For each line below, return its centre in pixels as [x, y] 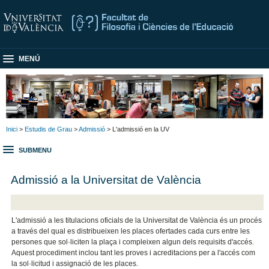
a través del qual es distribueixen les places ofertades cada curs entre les [131, 231]
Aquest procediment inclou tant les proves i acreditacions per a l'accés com [134, 253]
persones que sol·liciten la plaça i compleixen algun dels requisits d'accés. [133, 242]
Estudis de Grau [48, 129]
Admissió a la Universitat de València [106, 179]
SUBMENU [35, 150]
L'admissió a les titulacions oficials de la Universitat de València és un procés [137, 221]
